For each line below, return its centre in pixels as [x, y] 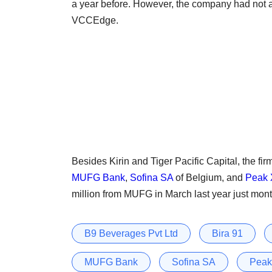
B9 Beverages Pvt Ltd [131, 233]
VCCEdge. [96, 20]
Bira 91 [227, 233]
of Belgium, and [209, 177]
